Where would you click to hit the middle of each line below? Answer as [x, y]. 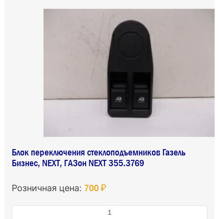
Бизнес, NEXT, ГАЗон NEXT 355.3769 [78, 163]
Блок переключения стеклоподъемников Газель [99, 152]
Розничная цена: [48, 188]
